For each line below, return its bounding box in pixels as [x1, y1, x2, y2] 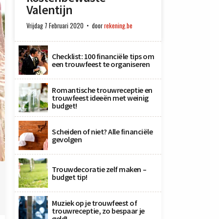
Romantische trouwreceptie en [52, 85, 153, 95]
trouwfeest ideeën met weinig [52, 93, 149, 103]
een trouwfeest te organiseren [52, 59, 150, 69]
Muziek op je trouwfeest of [52, 198, 137, 208]
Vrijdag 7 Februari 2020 [26, 21, 84, 30]
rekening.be [104, 21, 132, 30]
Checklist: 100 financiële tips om [52, 51, 154, 61]
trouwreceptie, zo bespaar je [52, 206, 145, 216]
